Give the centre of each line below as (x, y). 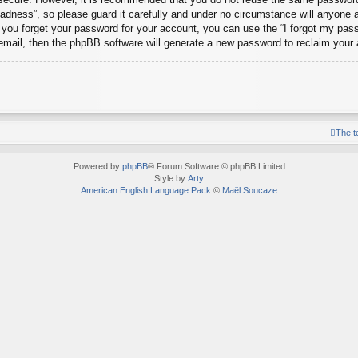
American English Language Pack (146, 190)
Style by (171, 178)
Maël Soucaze (250, 190)
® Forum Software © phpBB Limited (216, 166)
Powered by (97, 166)
